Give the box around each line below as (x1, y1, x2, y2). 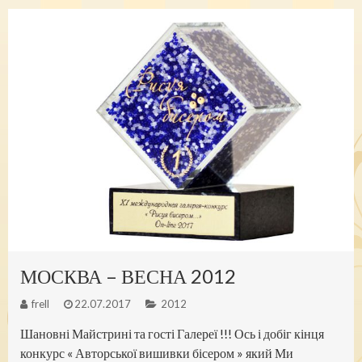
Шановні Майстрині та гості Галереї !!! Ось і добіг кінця (20, 326, 324, 341)
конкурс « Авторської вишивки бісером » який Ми (20, 345, 293, 360)
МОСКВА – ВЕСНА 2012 (20, 264, 236, 288)
